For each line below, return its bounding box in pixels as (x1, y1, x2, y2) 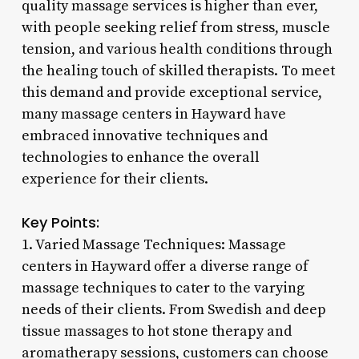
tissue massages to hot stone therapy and (21, 321, 292, 341)
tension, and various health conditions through (21, 39, 333, 58)
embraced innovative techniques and (21, 126, 268, 145)
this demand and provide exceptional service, (21, 83, 322, 102)
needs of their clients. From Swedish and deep (21, 300, 326, 319)
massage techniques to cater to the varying (21, 278, 305, 297)
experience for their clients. (21, 169, 208, 188)
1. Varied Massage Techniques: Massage (21, 235, 286, 254)
